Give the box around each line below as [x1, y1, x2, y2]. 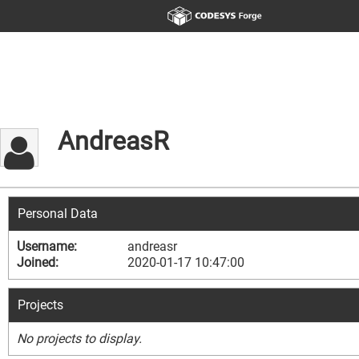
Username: [17, 239, 77, 254]
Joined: [17, 255, 58, 270]
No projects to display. [17, 331, 142, 346]
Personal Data [18, 206, 98, 221]
